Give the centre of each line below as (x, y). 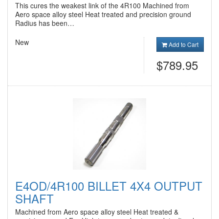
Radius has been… (45, 23)
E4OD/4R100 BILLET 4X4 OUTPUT (109, 185)
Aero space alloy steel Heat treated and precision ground (103, 14)
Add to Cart (183, 44)
